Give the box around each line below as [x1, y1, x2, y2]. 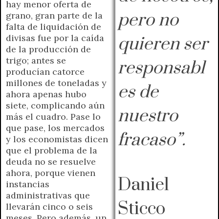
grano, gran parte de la [6, 9, 103, 21]
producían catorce [6, 66, 85, 77]
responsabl [118, 57, 204, 79]
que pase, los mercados [6, 122, 105, 133]
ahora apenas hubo [6, 88, 87, 100]
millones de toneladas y [6, 77, 107, 88]
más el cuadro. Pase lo [6, 110, 101, 122]
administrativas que [6, 189, 90, 201]
